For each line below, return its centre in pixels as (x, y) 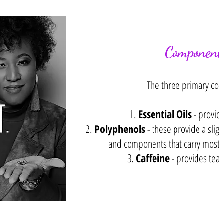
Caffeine (153, 158)
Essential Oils (165, 114)
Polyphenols (120, 129)
